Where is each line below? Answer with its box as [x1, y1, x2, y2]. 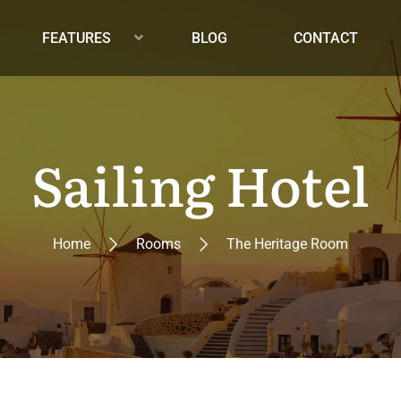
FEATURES [42, 30, 111, 47]
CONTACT [294, 30, 358, 47]
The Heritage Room [226, 235, 348, 253]
